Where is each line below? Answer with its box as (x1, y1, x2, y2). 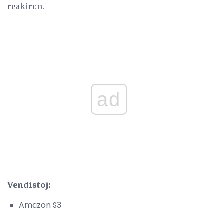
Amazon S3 (19, 199, 61, 211)
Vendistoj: (7, 180, 51, 190)
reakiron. (7, 1, 44, 11)
